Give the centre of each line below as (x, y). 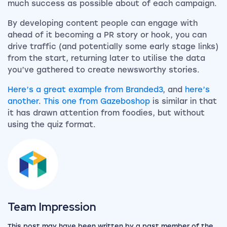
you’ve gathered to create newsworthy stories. (104, 70)
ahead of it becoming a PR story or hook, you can (107, 35)
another (23, 101)
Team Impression (52, 207)
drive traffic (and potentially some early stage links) (113, 46)
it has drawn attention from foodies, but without (106, 113)
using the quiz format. (52, 124)
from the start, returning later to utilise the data (106, 58)
